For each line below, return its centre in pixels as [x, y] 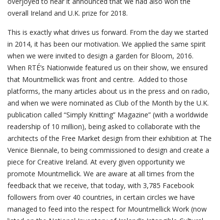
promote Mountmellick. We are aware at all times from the [101, 174]
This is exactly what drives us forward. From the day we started [108, 32]
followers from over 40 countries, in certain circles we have [101, 197]
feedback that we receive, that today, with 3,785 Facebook [101, 185]
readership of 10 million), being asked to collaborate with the [104, 126]
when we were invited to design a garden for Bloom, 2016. [100, 56]
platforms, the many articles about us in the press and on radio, [109, 91]
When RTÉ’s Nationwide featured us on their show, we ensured [108, 68]
